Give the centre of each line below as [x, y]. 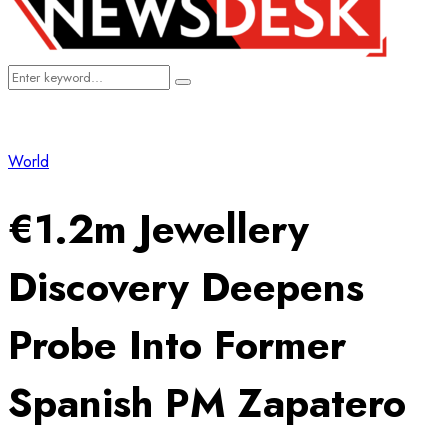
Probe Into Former [177, 344]
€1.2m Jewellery [158, 228]
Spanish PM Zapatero [207, 402]
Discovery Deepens [186, 286]
